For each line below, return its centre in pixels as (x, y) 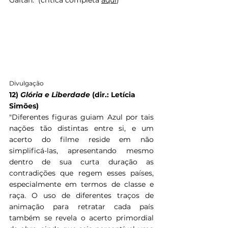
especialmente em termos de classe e (81, 184)
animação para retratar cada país (81, 207)
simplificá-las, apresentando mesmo (81, 151)
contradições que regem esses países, (81, 173)
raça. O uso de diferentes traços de (81, 196)
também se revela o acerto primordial (81, 218)
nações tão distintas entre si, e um (81, 129)
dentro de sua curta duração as (81, 162)
